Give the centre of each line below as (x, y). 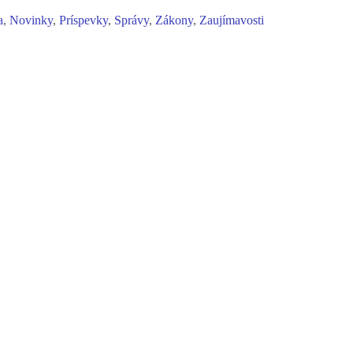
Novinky (32, 21)
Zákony (175, 21)
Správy (132, 21)
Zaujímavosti (232, 21)
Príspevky (84, 21)
